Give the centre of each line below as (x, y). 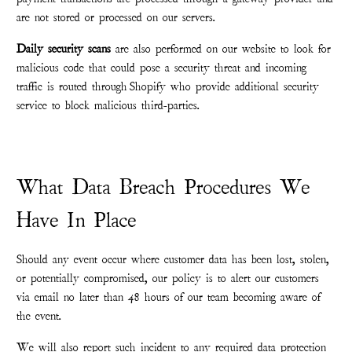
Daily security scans (64, 49)
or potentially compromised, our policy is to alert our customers (168, 279)
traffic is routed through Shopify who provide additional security (168, 87)
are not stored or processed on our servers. (116, 18)
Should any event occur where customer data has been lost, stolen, (173, 260)
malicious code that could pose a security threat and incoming (162, 68)
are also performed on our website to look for (221, 49)
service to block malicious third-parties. (108, 106)
